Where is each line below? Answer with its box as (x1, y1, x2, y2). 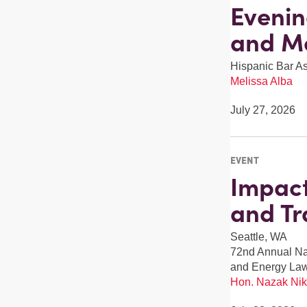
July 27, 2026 (230, 104, 295, 116)
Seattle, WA (230, 230, 287, 243)
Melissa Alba (230, 75, 293, 88)
